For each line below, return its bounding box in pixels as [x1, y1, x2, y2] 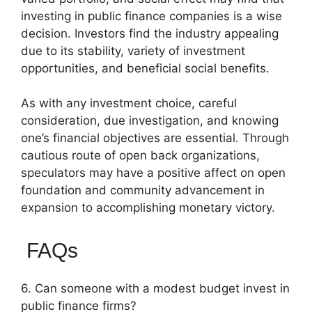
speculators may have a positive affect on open [21, 166, 286, 180]
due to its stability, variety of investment [21, 43, 245, 58]
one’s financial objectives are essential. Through [21, 131, 289, 145]
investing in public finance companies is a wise [21, 8, 282, 23]
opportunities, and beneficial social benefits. [21, 61, 270, 75]
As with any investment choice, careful [21, 96, 237, 110]
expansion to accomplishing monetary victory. [21, 201, 275, 214]
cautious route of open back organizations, [21, 148, 260, 162]
